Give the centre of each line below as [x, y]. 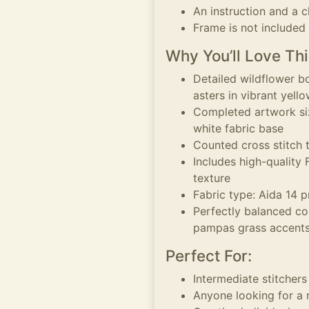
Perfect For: [209, 256]
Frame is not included [249, 28]
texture [212, 178]
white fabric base [238, 128]
